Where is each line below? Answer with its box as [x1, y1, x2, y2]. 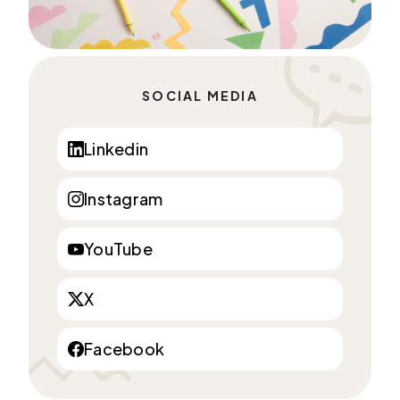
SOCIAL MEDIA [142, 87, 258, 104]
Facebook [84, 338, 164, 359]
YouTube [84, 238, 153, 259]
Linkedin [84, 138, 148, 159]
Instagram [84, 188, 163, 209]
